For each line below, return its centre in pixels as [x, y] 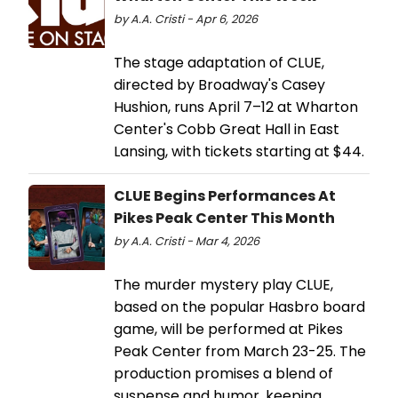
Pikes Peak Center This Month [224, 218]
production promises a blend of [223, 373]
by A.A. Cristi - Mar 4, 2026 [187, 241]
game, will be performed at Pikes [228, 329]
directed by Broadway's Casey [219, 84]
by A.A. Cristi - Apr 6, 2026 [186, 19]
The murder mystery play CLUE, [223, 284]
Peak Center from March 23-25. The [240, 351]
